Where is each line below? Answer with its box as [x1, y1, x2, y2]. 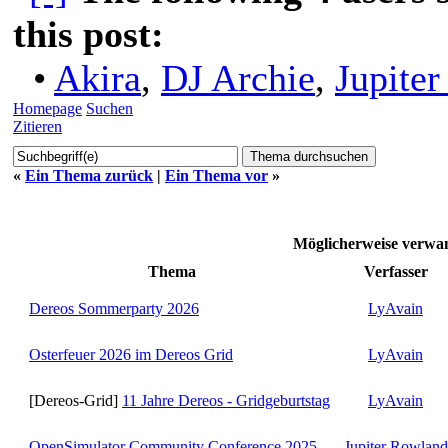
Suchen [86, 99, 133, 117]
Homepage [13, 99, 82, 117]
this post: [13, 12, 164, 55]
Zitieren [13, 117, 62, 135]
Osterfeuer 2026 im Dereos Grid [29, 345, 233, 363]
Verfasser [363, 262, 428, 280]
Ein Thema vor [165, 166, 268, 184]
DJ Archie [161, 56, 315, 99]
